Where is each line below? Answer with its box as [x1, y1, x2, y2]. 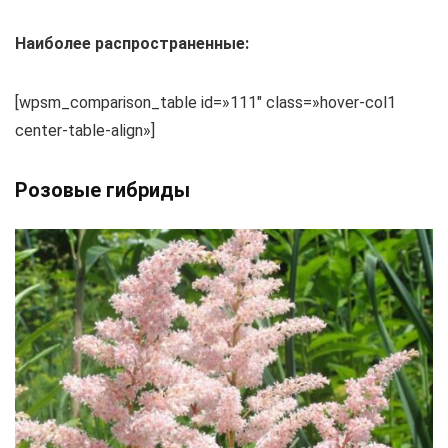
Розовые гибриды [15, 177, 190, 202]
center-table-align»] [15, 120, 155, 140]
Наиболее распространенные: [15, 33, 249, 53]
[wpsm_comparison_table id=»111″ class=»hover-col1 [15, 92, 396, 112]
